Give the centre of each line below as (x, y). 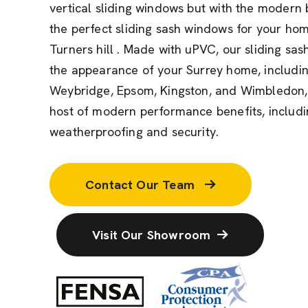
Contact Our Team (142, 185)
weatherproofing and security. (134, 132)
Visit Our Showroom (152, 235)
